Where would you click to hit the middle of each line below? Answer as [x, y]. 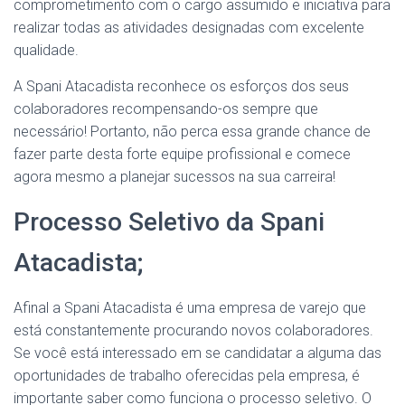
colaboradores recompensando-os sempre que [166, 109]
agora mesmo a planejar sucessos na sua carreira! [174, 177]
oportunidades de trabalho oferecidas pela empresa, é [187, 376]
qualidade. [46, 50]
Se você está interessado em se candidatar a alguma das [198, 353]
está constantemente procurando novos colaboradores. [193, 330]
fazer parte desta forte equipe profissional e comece [182, 154]
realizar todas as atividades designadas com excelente [189, 28]
